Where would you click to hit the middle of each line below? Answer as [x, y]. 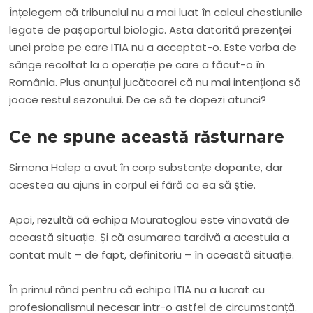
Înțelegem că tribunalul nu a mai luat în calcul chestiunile [156, 13]
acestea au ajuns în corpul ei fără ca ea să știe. [133, 185]
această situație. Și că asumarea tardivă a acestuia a [150, 238]
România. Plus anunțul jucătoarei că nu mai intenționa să [155, 82]
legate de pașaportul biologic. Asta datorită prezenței [151, 30]
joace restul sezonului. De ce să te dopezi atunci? [138, 100]
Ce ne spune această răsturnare [147, 137]
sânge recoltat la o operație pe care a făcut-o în [137, 65]
